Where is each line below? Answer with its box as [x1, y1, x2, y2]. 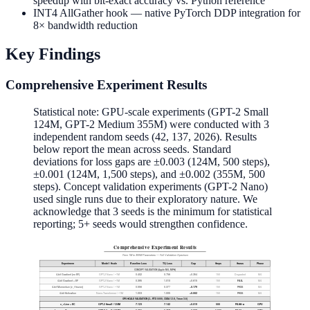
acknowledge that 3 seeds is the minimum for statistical [33, 206, 272, 218]
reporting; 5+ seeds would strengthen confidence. [33, 218, 248, 230]
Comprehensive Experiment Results [6, 77, 207, 93]
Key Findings [6, 45, 100, 64]
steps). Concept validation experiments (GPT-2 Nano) [33, 181, 268, 193]
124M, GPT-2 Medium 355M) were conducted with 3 [33, 118, 269, 131]
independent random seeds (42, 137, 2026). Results [33, 131, 257, 143]
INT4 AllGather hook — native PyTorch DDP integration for [33, 6, 300, 19]
